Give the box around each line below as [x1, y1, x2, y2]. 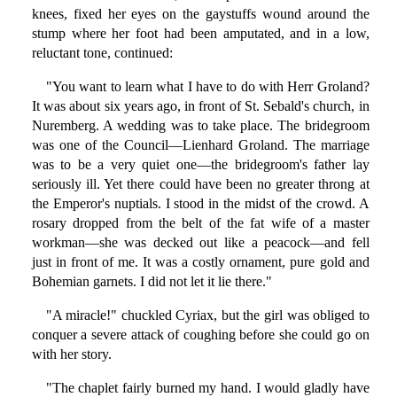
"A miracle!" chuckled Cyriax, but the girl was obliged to [45, 307, 370, 323]
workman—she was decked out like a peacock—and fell [31, 235, 370, 251]
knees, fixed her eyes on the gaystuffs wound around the [31, 6, 370, 22]
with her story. [31, 346, 112, 362]
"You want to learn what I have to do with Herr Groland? [45, 79, 370, 95]
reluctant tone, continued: [31, 45, 173, 61]
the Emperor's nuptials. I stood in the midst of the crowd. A [31, 196, 370, 212]
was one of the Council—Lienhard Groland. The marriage [31, 137, 370, 153]
